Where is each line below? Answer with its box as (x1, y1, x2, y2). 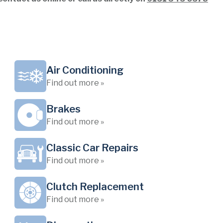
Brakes (46, 103, 81, 115)
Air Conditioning (46, 64, 123, 76)
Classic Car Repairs (46, 142, 138, 154)
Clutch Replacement (46, 181, 144, 193)
